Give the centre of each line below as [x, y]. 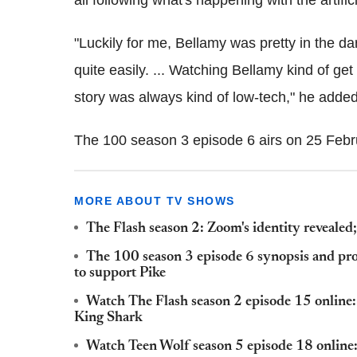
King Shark [108, 318]
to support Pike [120, 273]
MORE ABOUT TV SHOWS [155, 200]
